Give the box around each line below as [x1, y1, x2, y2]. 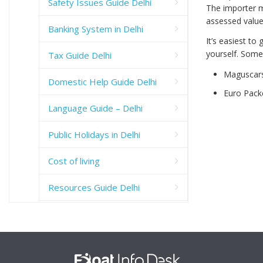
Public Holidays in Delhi [48, 128, 140, 140]
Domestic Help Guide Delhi [48, 75, 157, 87]
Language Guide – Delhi [48, 102, 143, 114]
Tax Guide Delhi [48, 49, 112, 61]
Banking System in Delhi [48, 22, 143, 35]
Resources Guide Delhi [48, 181, 140, 193]
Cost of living [48, 154, 100, 167]
